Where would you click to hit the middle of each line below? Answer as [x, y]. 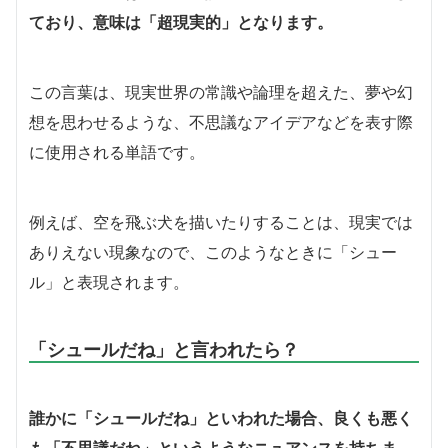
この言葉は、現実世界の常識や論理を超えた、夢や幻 [221, 91]
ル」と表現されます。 [109, 281]
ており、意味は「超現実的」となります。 [181, 21]
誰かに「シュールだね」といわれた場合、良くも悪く [221, 417]
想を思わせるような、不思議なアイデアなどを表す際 [221, 121]
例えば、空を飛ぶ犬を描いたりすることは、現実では [221, 221]
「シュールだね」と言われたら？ [164, 348]
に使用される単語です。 [117, 151]
